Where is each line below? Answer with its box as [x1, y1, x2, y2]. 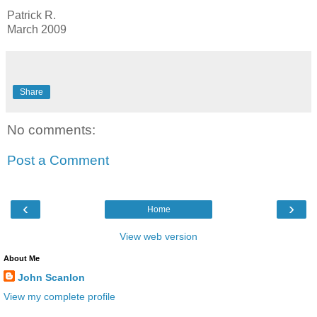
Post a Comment [7, 153, 109, 168]
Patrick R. [7, 8, 56, 21]
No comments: [7, 122, 96, 137]
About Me [4, 253, 40, 263]
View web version [120, 230, 197, 242]
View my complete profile [4, 290, 115, 302]
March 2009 [7, 23, 67, 35]
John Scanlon [18, 271, 85, 283]
